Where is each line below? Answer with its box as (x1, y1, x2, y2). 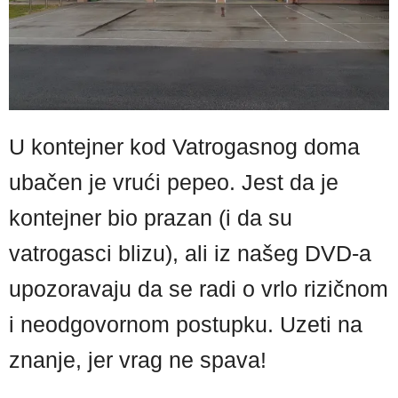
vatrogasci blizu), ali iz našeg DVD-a (9, 241, 371, 266)
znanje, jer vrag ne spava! (9, 347, 267, 372)
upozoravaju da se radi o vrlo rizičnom (9, 276, 388, 301)
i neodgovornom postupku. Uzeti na (9, 312, 362, 337)
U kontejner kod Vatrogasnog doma (9, 134, 360, 159)
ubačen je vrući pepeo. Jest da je (9, 170, 338, 195)
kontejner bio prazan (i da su (9, 205, 292, 230)
